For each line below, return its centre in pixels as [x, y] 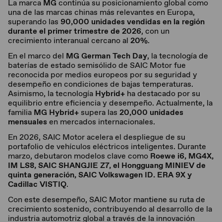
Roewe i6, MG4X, [182, 156]
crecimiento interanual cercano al [69, 40]
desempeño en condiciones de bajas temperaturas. [101, 84]
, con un [155, 31]
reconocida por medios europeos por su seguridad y [103, 75]
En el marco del [37, 56]
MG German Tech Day [107, 56]
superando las [34, 22]
